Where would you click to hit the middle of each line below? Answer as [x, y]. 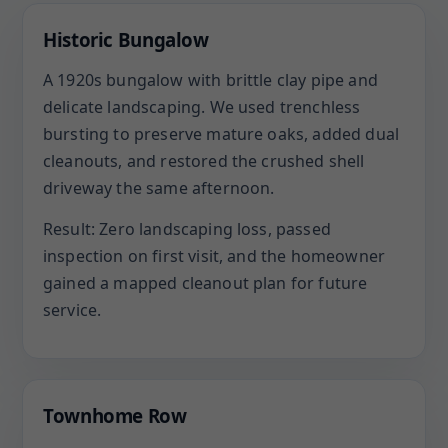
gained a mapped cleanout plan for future [205, 283]
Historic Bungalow [126, 39]
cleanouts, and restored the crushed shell [204, 161]
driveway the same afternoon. [159, 188]
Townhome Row [115, 415]
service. [72, 310]
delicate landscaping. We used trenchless [202, 107]
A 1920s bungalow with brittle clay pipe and [210, 80]
